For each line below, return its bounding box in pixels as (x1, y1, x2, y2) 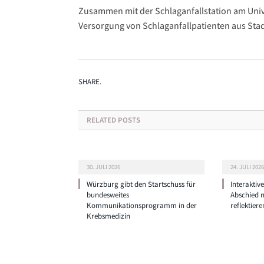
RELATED (87, 115, 116, 125)
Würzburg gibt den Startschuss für (87, 179, 196, 189)
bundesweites (87, 190, 129, 200)
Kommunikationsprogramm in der (87, 200, 197, 210)
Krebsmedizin (87, 211, 130, 221)
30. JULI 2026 (87, 163, 120, 171)
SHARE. (78, 77, 101, 87)
